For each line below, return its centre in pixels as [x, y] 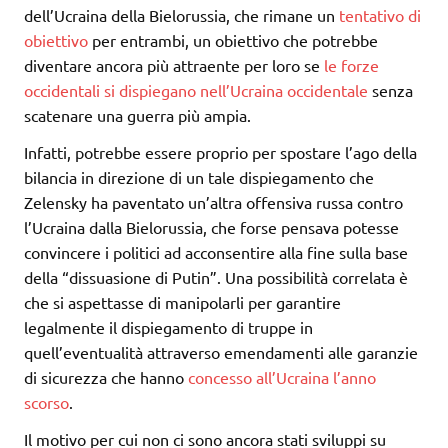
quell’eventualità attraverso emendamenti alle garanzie [221, 351]
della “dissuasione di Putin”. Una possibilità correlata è [216, 276]
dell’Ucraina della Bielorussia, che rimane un [181, 14]
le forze [351, 64]
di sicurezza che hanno [106, 376]
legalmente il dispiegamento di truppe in [168, 326]
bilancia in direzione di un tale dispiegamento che [199, 176]
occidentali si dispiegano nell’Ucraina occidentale [196, 89]
